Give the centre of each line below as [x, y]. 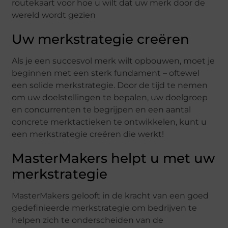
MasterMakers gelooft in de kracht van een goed [110, 196]
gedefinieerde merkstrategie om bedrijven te [105, 208]
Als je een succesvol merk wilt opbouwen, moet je [113, 61]
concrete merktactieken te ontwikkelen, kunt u [109, 122]
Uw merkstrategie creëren [101, 39]
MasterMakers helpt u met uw [113, 159]
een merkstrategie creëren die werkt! [88, 134]
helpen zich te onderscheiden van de [88, 220]
